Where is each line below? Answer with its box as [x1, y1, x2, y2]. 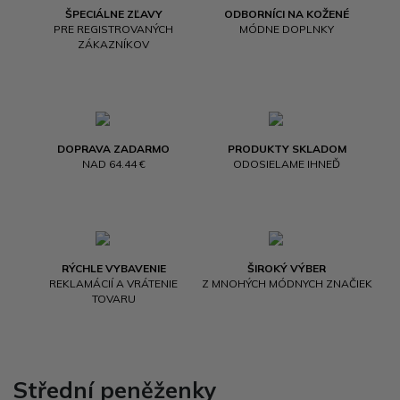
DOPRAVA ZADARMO [57, 142, 170, 155]
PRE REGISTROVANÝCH [54, 22, 173, 36]
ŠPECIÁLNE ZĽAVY [64, 7, 162, 21]
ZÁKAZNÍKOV [78, 37, 149, 51]
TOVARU [91, 292, 136, 305]
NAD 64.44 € [81, 157, 146, 171]
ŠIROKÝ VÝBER [247, 262, 326, 275]
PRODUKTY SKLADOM [227, 142, 346, 155]
